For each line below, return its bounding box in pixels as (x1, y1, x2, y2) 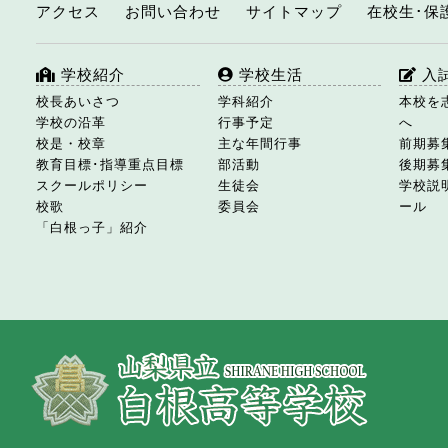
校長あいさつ (36, 94, 121, 110)
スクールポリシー (36, 178, 149, 194)
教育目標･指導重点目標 (36, 157, 185, 173)
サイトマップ (246, 3, 343, 21)
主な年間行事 (217, 136, 302, 152)
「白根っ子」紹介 (36, 220, 149, 236)
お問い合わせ (125, 3, 222, 21)
